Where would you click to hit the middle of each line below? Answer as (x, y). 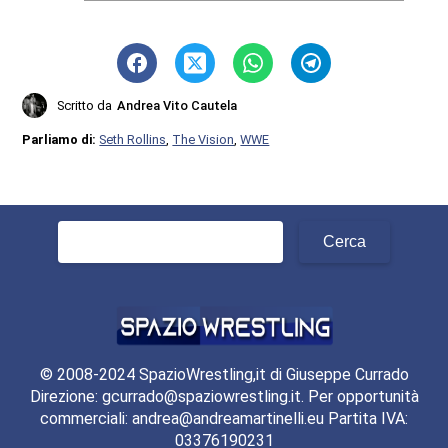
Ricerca (83, 231)
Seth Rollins (133, 139)
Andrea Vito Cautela (177, 105)
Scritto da (85, 105)
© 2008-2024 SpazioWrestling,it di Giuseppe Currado (224, 375)
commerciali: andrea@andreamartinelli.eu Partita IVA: (224, 419)
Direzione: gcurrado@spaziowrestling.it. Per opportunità (224, 397)
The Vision (203, 139)
